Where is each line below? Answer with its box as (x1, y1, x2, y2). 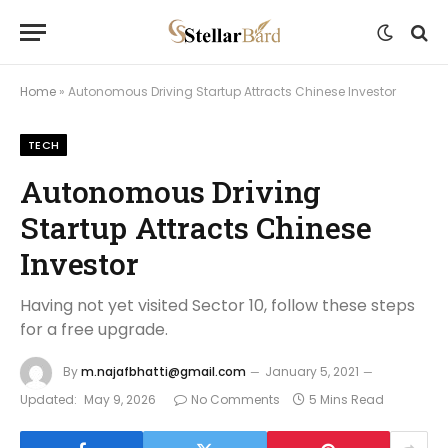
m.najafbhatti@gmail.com (81, 363, 246, 381)
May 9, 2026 (84, 391, 156, 408)
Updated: (20, 391, 77, 408)
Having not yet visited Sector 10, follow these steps (20, 294, 415, 317)
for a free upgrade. (20, 318, 168, 341)
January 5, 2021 (265, 363, 359, 381)
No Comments (191, 391, 280, 408)
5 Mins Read (309, 391, 384, 408)
